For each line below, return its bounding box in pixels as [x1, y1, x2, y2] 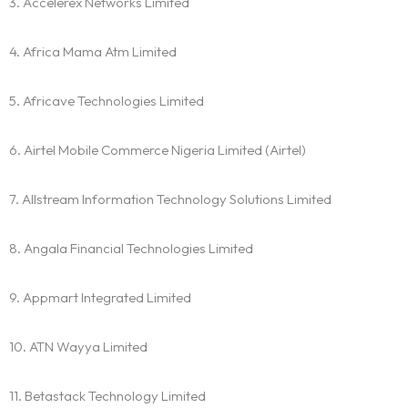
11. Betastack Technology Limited [9, 387, 206, 405]
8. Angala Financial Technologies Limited [9, 240, 253, 258]
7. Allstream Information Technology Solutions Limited [9, 190, 331, 209]
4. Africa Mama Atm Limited [9, 43, 177, 61]
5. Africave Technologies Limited [9, 92, 204, 110]
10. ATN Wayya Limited [9, 338, 148, 356]
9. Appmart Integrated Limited [9, 289, 191, 307]
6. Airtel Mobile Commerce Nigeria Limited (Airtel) [9, 141, 306, 159]
